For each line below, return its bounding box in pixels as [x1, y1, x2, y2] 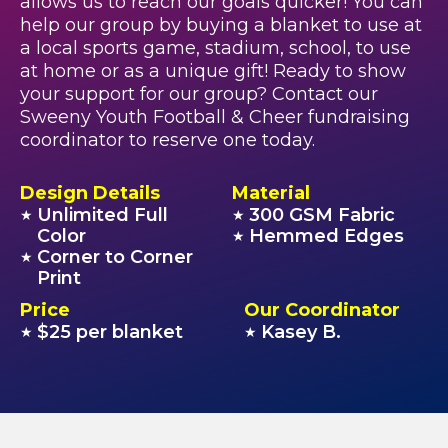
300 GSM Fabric [249, 204, 396, 226]
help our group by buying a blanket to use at [20, 14, 422, 36]
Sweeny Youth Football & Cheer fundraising [20, 106, 410, 128]
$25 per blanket [37, 321, 183, 343]
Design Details [20, 182, 160, 204]
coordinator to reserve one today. [20, 129, 315, 151]
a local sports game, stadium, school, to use [20, 37, 411, 59]
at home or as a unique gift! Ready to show [20, 60, 406, 82]
